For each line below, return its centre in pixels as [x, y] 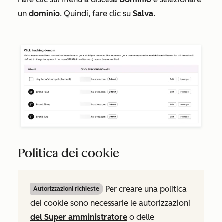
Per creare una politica [146, 189]
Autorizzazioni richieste [66, 189]
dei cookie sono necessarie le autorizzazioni [110, 203]
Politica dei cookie [69, 153]
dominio [44, 14]
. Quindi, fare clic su [96, 14]
